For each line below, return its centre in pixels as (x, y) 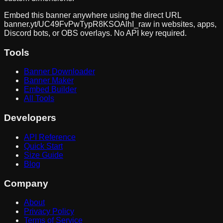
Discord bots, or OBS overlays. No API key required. (95, 33)
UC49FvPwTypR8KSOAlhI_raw (95, 24)
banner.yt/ (21, 24)
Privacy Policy (49, 212)
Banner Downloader (59, 72)
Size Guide (44, 155)
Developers (30, 118)
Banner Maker (49, 81)
